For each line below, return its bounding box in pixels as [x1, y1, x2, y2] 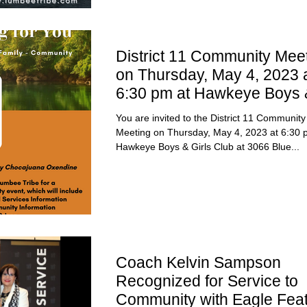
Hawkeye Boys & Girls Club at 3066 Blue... [116, 140, 299, 152]
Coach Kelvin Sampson [116, 253, 281, 271]
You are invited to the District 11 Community [116, 112, 306, 123]
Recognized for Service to [116, 271, 298, 290]
